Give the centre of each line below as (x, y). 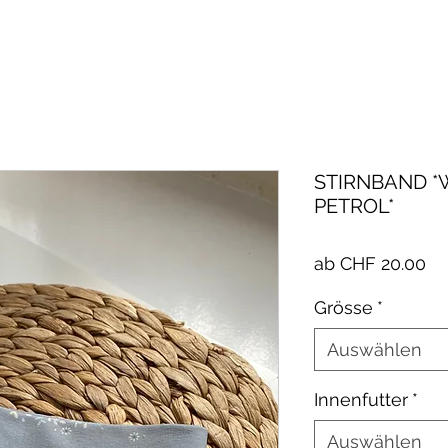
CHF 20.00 (383, 263)
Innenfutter (361, 399)
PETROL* (354, 206)
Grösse (343, 307)
